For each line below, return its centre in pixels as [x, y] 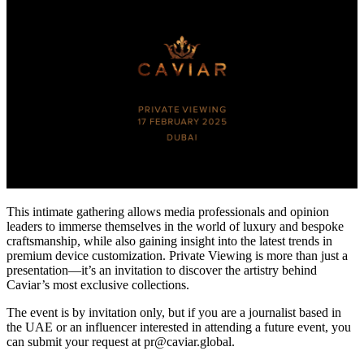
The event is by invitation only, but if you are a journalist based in [174, 312]
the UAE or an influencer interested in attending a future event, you [179, 327]
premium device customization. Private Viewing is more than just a [177, 255]
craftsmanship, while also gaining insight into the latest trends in [169, 240]
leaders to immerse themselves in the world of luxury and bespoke [175, 226]
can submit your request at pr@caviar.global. [121, 341]
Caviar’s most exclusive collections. [98, 284]
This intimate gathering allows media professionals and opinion [168, 211]
